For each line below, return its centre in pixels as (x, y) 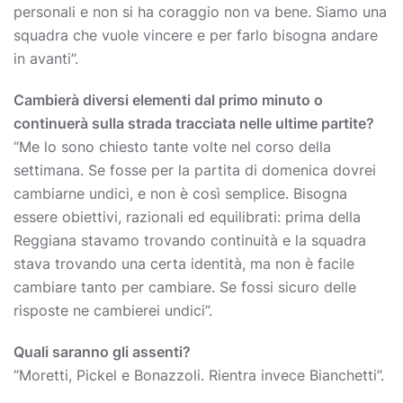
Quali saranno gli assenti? (102, 352)
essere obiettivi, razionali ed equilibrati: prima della (187, 217)
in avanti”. (46, 58)
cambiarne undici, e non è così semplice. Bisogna (180, 193)
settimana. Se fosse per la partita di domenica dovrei (195, 170)
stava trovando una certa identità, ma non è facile (184, 264)
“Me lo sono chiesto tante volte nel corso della (172, 147)
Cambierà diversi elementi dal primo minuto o (168, 100)
